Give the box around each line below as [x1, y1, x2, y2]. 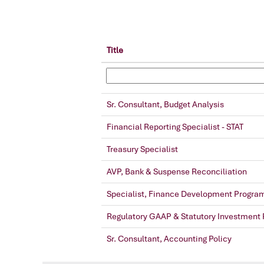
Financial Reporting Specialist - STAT [107, 121, 243, 132]
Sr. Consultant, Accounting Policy [107, 233, 232, 244]
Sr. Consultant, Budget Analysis [107, 99, 224, 110]
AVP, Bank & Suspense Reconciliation [107, 166, 247, 177]
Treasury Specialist [107, 144, 178, 154]
